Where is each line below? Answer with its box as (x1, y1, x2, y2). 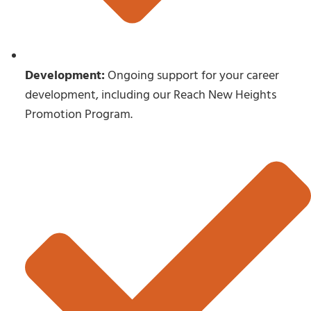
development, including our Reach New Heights (25, 85, 276, 106)
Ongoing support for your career (105, 65, 279, 86)
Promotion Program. (25, 104, 133, 125)
